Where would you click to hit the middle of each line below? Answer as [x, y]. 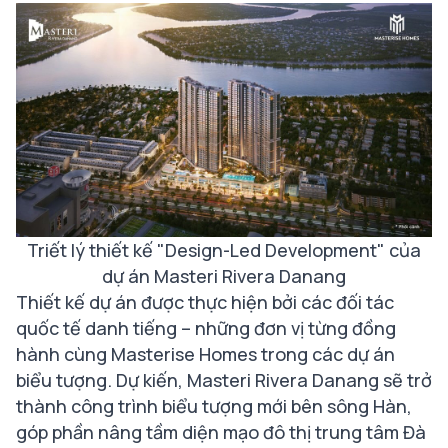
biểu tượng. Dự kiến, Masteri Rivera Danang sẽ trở [224, 379]
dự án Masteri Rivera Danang [224, 275]
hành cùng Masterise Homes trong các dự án [205, 353]
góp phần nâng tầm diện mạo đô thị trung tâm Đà [221, 431]
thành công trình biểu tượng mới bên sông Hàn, [214, 405]
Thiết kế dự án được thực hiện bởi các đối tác [205, 301]
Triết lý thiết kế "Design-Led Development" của [224, 249]
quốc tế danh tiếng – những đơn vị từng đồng [206, 327]
